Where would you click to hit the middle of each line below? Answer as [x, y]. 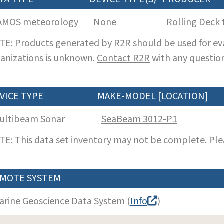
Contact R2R [123, 58]
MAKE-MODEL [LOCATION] [153, 96]
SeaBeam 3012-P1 [139, 119]
